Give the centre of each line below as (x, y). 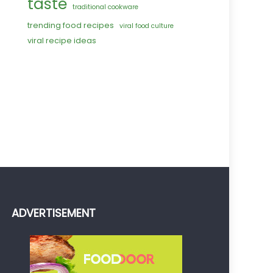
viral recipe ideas (62, 41)
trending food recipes (71, 26)
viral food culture (147, 26)
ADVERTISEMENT (53, 213)
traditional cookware (106, 7)
